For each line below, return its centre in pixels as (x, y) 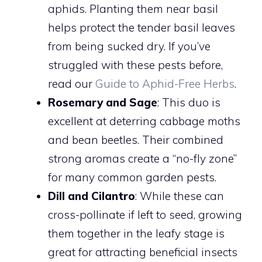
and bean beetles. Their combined (136, 140)
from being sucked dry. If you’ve (129, 46)
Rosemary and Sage (103, 102)
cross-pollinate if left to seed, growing (145, 215)
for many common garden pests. (132, 177)
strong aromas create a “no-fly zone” (142, 158)
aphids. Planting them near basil (133, 9)
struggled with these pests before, (135, 65)
